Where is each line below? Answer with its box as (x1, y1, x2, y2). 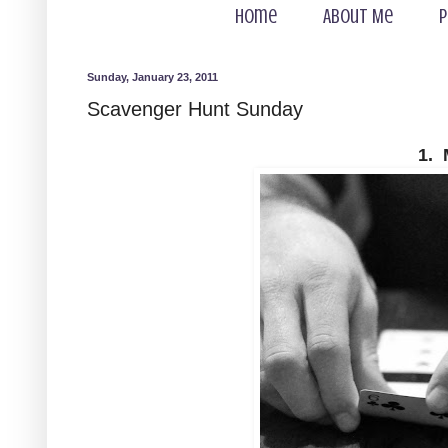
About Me (323, 5, 393, 28)
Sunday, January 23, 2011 (87, 71, 218, 83)
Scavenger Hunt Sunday (87, 98, 303, 120)
